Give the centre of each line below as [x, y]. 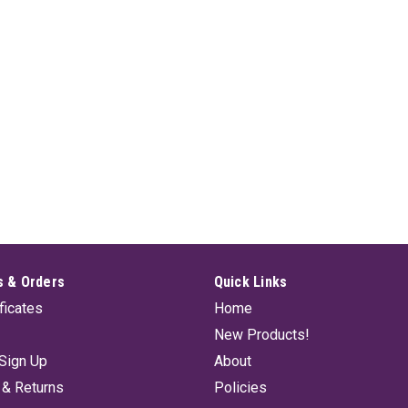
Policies [240, 388]
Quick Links [250, 282]
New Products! [261, 335]
